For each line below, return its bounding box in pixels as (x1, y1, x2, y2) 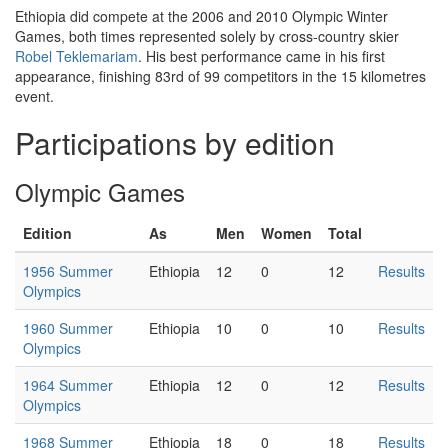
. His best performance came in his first (138, 46, 385, 66)
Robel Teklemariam (15, 46, 138, 66)
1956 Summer (23, 261, 113, 281)
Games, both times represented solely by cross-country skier (15, 26, 399, 46)
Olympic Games (15, 174, 185, 209)
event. (15, 86, 54, 106)
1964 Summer (23, 375, 113, 395)
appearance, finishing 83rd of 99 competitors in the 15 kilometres (15, 66, 426, 86)
